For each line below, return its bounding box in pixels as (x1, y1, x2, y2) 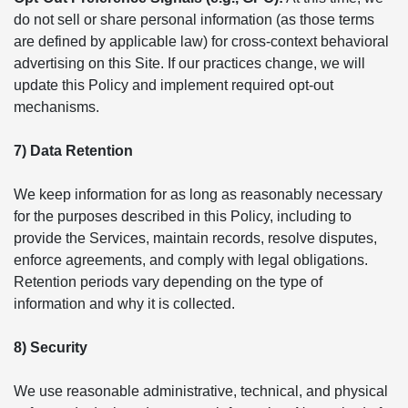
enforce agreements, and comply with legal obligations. (14, 252, 368, 268)
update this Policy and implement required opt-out (14, 77, 333, 93)
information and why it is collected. (14, 296, 235, 311)
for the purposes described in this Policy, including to (14, 209, 352, 224)
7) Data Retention (14, 143, 133, 158)
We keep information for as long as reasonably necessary (14, 187, 382, 202)
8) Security (14, 340, 87, 355)
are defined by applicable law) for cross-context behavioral (14, 34, 389, 49)
